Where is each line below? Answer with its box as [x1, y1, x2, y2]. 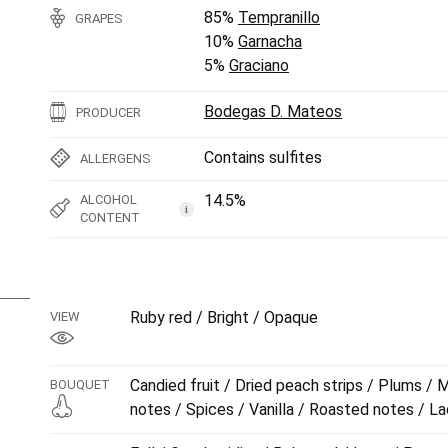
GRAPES [75, 11, 123, 26]
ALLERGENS [80, 151, 151, 166]
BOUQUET [50, 377, 110, 392]
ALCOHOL [80, 192, 137, 207]
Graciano [229, 56, 289, 75]
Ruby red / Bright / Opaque [130, 308, 318, 327]
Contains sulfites [204, 148, 322, 167]
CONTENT [80, 210, 140, 225]
